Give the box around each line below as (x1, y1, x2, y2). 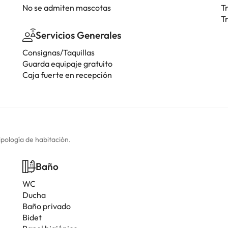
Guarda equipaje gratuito (22, 59, 112, 69)
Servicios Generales (36, 29, 121, 41)
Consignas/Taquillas (22, 47, 95, 58)
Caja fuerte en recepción (22, 70, 112, 80)
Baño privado (22, 201, 71, 211)
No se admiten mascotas (22, 3, 111, 13)
